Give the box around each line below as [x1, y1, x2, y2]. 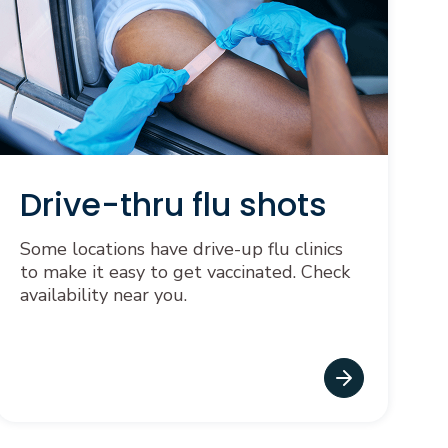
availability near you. [20, 283, 187, 307]
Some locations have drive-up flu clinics [20, 237, 343, 261]
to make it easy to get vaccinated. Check [20, 260, 350, 284]
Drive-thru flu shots [20, 182, 327, 227]
